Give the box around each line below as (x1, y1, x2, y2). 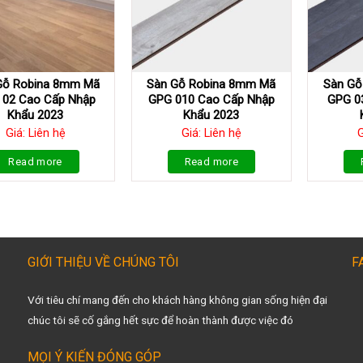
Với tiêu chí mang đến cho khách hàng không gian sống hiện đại (27, 293, 327, 307)
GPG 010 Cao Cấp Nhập (147, 92, 275, 108)
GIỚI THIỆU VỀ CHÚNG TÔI (27, 254, 179, 271)
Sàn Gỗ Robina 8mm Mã (147, 77, 276, 92)
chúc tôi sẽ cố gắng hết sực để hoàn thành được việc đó (27, 314, 296, 327)
